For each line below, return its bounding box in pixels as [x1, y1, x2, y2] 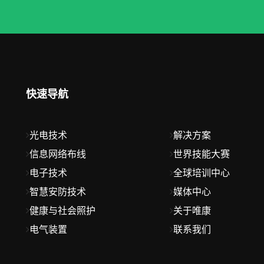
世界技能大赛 [173, 149, 230, 160]
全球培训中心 [173, 168, 230, 179]
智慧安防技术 [29, 187, 86, 197]
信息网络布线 [29, 149, 86, 160]
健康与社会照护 [29, 206, 95, 216]
